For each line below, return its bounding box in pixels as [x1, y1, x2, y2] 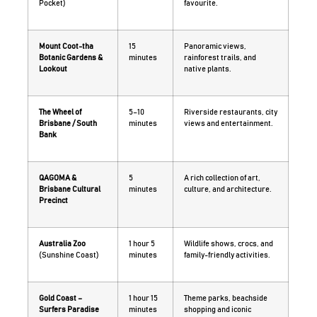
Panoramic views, [184, 42, 247, 51]
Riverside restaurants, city [184, 108, 278, 117]
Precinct [39, 197, 69, 205]
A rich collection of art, [184, 174, 261, 183]
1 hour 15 [129, 294, 158, 303]
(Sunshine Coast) [39, 251, 100, 260]
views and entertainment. [184, 120, 274, 128]
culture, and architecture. [184, 185, 272, 194]
